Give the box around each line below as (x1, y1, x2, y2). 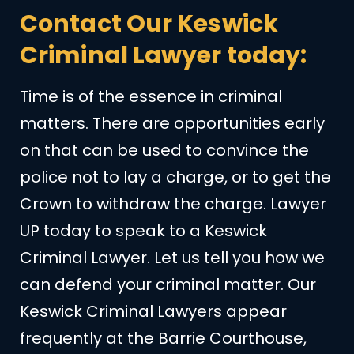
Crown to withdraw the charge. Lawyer (20, 192, 326, 215)
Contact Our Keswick (20, 6, 278, 40)
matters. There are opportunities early (20, 111, 325, 134)
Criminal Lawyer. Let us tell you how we (20, 246, 325, 269)
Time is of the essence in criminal (20, 85, 282, 107)
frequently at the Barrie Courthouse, (20, 326, 307, 349)
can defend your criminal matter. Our (20, 273, 316, 296)
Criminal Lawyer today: (20, 38, 307, 72)
